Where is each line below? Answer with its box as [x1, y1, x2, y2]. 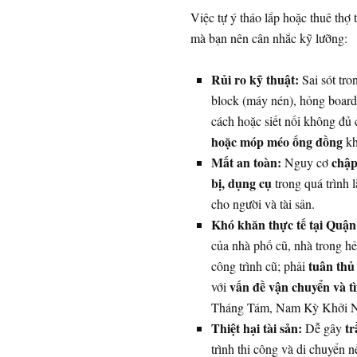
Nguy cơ [280, 154, 331, 171]
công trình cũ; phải [210, 257, 308, 275]
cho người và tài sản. [210, 195, 315, 213]
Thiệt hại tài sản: [210, 319, 302, 338]
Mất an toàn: [210, 153, 281, 172]
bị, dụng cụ [210, 174, 272, 193]
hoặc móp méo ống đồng [210, 132, 343, 151]
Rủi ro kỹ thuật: [210, 70, 299, 89]
